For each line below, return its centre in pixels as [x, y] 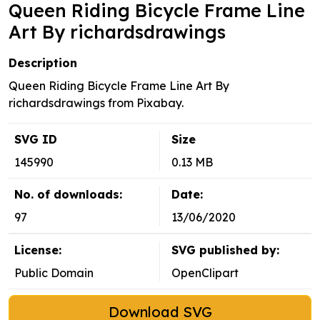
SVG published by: [225, 250]
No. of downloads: [68, 195]
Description [43, 63]
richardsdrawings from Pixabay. [96, 103]
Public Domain [54, 273]
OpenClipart [205, 273]
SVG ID [36, 140]
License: [38, 250]
